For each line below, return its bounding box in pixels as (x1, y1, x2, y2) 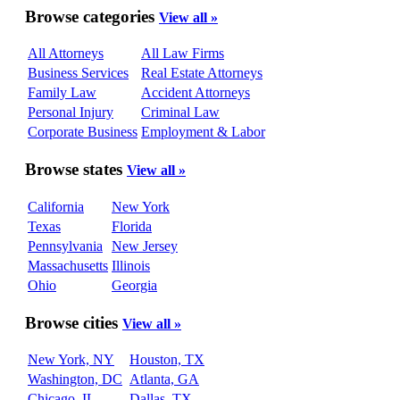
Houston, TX (129, 352, 204, 368)
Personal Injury (28, 104, 113, 121)
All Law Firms (141, 46, 224, 62)
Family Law (28, 85, 96, 101)
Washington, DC (28, 371, 122, 387)
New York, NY (28, 352, 114, 368)
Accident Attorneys (141, 85, 250, 101)
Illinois (112, 257, 150, 273)
